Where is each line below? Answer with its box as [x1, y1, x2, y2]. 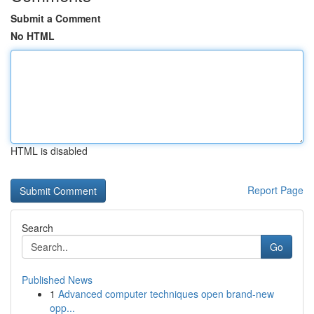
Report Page [247, 183, 303, 197]
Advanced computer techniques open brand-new [58, 287, 274, 301]
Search [22, 221, 53, 235]
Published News [22, 273, 93, 287]
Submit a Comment [11, 11, 101, 25]
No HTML [11, 29, 55, 43]
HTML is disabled [11, 144, 88, 158]
